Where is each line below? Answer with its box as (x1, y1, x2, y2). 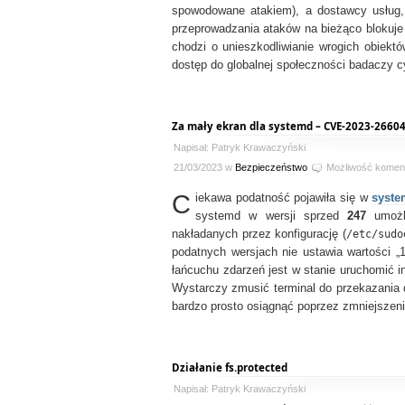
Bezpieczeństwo (235, 162, 307, 173)
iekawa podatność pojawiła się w (195, 192, 372, 204)
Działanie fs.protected (172, 361, 287, 374)
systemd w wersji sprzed (195, 210, 348, 222)
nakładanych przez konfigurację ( (172, 228, 346, 240)
